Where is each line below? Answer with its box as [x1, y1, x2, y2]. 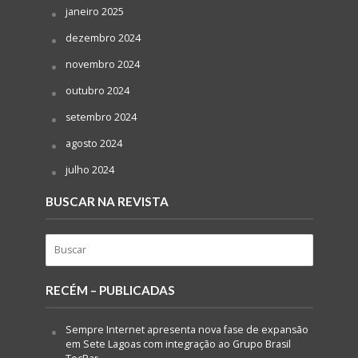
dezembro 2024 [65, 30, 141, 45]
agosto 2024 [65, 136, 122, 150]
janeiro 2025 [65, 4, 124, 18]
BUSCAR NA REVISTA [45, 193, 169, 209]
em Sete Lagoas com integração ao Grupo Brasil [65, 336, 291, 351]
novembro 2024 [65, 57, 140, 71]
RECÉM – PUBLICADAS [45, 282, 175, 297]
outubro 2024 [65, 83, 129, 97]
